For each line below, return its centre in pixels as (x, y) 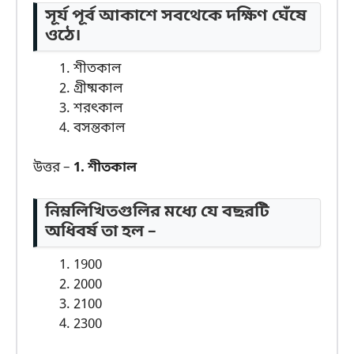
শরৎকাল (98, 108)
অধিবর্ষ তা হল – (101, 232)
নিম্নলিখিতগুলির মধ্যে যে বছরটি (157, 212)
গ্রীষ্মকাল (98, 88)
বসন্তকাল (99, 128)
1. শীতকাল (105, 168)
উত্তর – (53, 168)
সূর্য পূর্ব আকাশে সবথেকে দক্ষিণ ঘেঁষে (176, 16)
